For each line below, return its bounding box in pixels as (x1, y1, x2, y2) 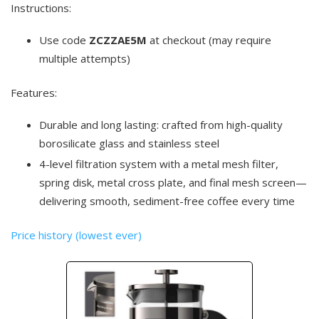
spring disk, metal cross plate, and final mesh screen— (39, 175, 307, 189)
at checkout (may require (147, 33, 271, 47)
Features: (11, 85, 57, 100)
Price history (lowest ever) (11, 228, 142, 242)
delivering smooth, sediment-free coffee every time (39, 194, 295, 208)
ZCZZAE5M (89, 33, 147, 47)
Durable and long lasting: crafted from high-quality (39, 117, 283, 132)
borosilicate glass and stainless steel (39, 136, 219, 150)
